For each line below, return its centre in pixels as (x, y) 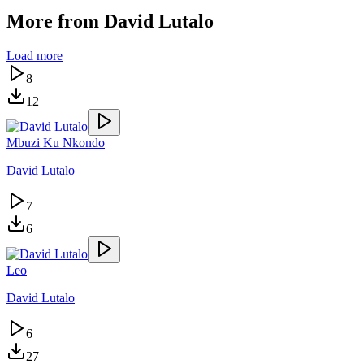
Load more (35, 55)
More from (55, 21)
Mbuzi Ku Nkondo (56, 142)
